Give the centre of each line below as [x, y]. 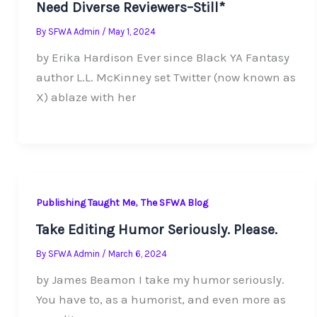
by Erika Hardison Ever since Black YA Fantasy [163, 58]
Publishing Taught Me [86, 202]
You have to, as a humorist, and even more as [161, 300]
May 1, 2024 [132, 32]
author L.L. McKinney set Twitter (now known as [166, 77]
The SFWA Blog [175, 202]
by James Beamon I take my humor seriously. [161, 280]
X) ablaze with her [86, 97]
